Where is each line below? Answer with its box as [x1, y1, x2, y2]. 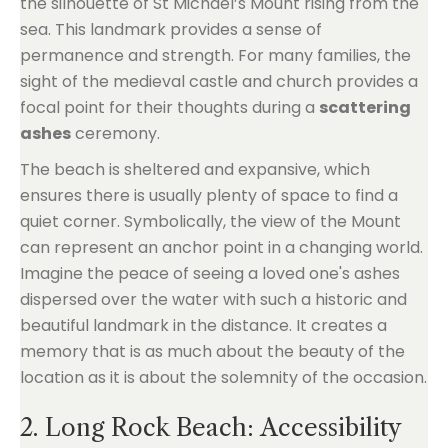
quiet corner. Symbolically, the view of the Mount [20, 210, 401, 233]
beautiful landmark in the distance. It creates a [20, 314, 387, 337]
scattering [319, 96, 411, 119]
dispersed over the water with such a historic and [20, 288, 407, 311]
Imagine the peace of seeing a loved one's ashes [20, 262, 400, 285]
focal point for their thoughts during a [20, 96, 319, 119]
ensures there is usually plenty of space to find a [20, 184, 398, 207]
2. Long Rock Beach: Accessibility [20, 413, 401, 442]
